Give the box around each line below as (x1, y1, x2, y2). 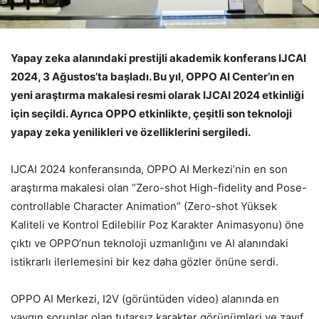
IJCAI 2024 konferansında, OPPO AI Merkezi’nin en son (11, 162, 288, 176)
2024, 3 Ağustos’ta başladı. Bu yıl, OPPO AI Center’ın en (11, 69, 294, 83)
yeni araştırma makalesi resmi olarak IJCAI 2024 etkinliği (11, 88, 304, 102)
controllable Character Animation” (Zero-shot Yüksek (11, 199, 277, 213)
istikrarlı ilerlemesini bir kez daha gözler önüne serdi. (11, 254, 278, 268)
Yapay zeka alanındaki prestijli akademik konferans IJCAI (11, 51, 306, 65)
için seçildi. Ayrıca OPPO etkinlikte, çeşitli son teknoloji (11, 106, 292, 120)
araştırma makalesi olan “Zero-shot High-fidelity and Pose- (11, 180, 307, 194)
